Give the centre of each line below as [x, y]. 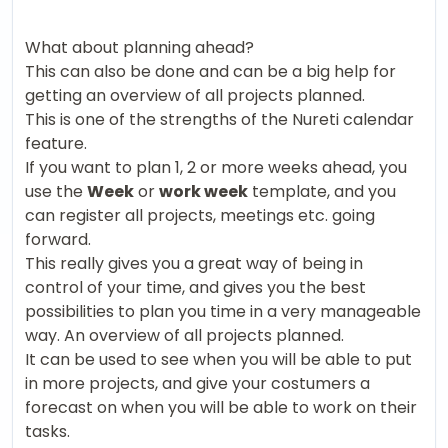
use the [56, 191]
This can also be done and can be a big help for [210, 71]
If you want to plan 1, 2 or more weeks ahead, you [216, 167]
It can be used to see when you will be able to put [218, 359]
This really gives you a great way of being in [194, 263]
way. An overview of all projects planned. [184, 335]
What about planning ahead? [139, 47]
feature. [56, 143]
